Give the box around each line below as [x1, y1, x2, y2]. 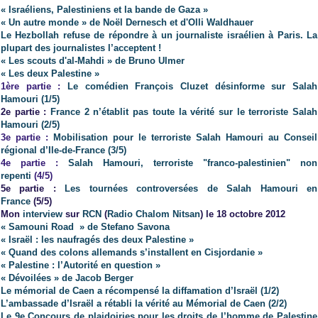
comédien [84, 81, 128, 92]
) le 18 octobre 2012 [200, 209, 285, 220]
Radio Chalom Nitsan [107, 209, 200, 220]
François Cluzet [135, 81, 209, 92]
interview [23, 209, 62, 220]
